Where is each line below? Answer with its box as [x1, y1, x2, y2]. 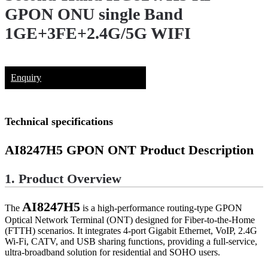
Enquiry [11, 72, 41, 83]
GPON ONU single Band [5, 5, 183, 24]
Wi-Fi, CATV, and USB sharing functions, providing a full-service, [5, 236, 257, 247]
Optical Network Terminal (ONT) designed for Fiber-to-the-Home [5, 215, 255, 226]
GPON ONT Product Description [63, 142, 254, 157]
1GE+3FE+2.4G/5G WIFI [5, 24, 191, 43]
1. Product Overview [5, 171, 121, 187]
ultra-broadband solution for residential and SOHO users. [5, 247, 220, 258]
